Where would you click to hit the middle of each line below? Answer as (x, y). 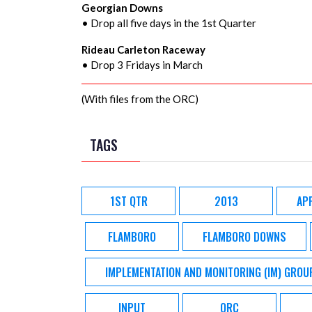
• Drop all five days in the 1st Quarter (169, 23)
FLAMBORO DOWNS (244, 236)
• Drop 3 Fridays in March (142, 65)
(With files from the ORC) (140, 99)
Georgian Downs (122, 8)
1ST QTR (128, 201)
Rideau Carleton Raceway (143, 49)
